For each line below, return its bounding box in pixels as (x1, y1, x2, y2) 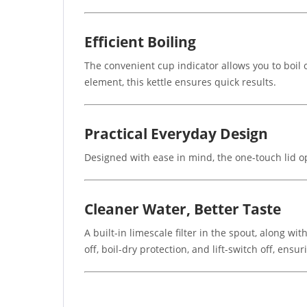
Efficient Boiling (84, 32, 196, 52)
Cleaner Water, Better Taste (84, 199, 281, 219)
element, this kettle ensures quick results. (84, 75, 276, 89)
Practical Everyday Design (84, 124, 268, 144)
